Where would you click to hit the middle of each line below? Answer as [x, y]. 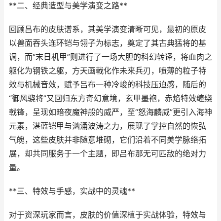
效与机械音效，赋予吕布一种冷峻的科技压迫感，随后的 [108, 85]
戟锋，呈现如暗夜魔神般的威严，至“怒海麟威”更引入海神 [110, 112]
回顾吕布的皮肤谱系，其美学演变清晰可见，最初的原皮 [108, 29]
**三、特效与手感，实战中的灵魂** [72, 191]
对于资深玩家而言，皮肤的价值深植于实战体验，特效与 [108, 215]
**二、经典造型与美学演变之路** [68, 6]
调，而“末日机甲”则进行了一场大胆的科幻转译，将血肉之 [110, 57]
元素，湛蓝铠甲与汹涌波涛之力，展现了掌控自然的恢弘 [108, 126]
